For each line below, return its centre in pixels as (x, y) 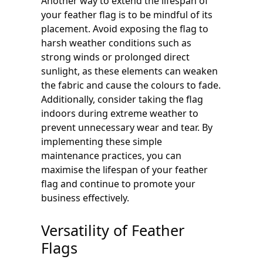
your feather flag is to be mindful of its (127, 14)
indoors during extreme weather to (120, 113)
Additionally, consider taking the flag (122, 99)
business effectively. (85, 198)
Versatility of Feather (113, 230)
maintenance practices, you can (111, 155)
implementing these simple (102, 141)
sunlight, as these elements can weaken (129, 71)
